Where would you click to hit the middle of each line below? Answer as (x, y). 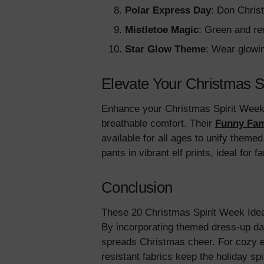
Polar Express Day (168, 11)
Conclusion (137, 188)
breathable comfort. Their (158, 124)
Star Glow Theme (165, 49)
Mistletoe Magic (162, 30)
